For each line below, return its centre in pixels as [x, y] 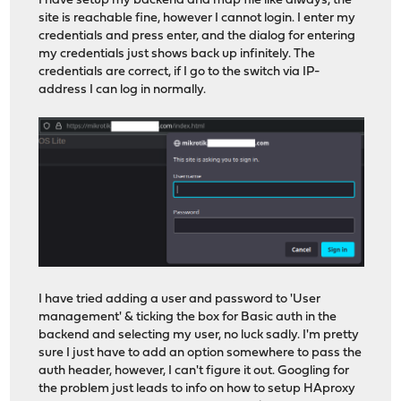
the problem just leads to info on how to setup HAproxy [197, 389]
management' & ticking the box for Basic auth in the [188, 318]
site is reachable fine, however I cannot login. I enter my [197, 19]
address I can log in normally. [123, 90]
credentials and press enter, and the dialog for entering [197, 37]
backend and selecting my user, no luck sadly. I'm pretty [199, 336]
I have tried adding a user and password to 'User [180, 300]
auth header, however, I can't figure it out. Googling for [194, 371]
